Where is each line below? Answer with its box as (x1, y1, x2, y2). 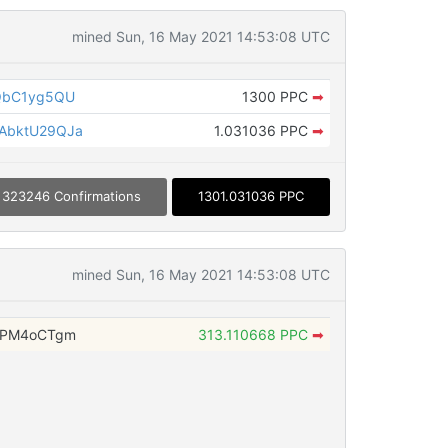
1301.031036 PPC (197, 188, 304, 205)
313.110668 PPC (197, 325, 312, 343)
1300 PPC (241, 88, 312, 106)
